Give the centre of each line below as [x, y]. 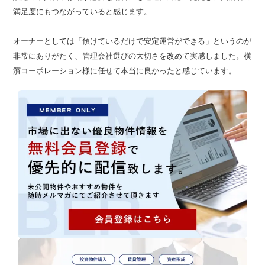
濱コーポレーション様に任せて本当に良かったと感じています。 [124, 70]
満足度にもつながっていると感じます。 [82, 11]
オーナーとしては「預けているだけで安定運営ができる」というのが [132, 41]
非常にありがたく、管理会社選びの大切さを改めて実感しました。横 [132, 55]
